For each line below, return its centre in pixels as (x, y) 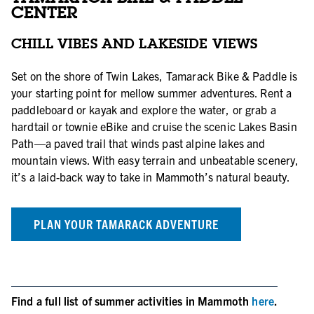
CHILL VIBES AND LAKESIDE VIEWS (135, 43)
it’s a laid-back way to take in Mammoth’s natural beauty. (151, 177)
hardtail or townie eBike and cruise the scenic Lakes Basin (154, 126)
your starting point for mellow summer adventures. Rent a (152, 93)
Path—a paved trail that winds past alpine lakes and (138, 143)
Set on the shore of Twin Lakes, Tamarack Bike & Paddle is (155, 76)
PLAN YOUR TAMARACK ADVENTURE (126, 224)
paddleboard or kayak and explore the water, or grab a (144, 109)
